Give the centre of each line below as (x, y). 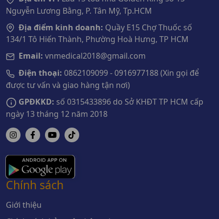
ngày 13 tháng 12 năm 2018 (57, 114)
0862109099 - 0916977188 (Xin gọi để (131, 73)
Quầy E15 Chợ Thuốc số (148, 27)
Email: (31, 56)
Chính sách (35, 185)
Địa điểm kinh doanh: (61, 27)
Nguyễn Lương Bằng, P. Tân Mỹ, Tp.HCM (79, 11)
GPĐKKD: (36, 101)
